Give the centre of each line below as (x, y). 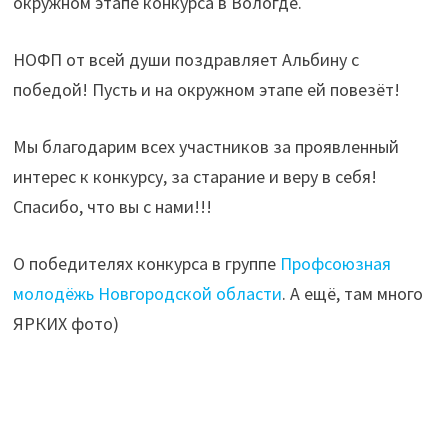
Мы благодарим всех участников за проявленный (206, 146)
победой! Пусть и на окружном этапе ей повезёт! (207, 89)
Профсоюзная (336, 263)
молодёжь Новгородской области (148, 293)
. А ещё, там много (353, 293)
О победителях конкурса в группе (147, 263)
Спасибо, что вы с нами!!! (113, 206)
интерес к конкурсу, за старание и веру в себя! (195, 176)
